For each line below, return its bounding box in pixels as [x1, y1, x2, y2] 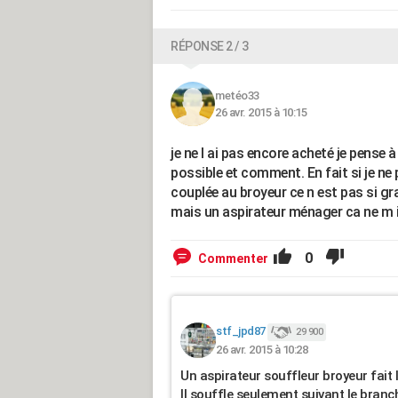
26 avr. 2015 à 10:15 [215, 106, 306, 119]
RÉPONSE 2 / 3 [171, 39, 249, 53]
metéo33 [215, 89, 259, 102]
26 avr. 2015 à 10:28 [216, 342, 307, 356]
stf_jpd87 [216, 324, 266, 338]
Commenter [198, 251, 268, 266]
